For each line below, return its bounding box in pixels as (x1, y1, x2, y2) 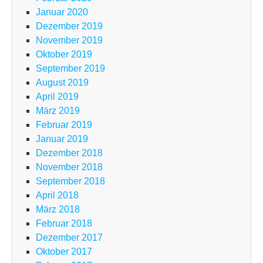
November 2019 (36, 35, 103, 46)
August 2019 (36, 77, 89, 88)
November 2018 (36, 162, 103, 173)
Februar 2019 (36, 120, 92, 130)
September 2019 (36, 63, 105, 74)
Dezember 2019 (36, 21, 103, 32)
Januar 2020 (36, 7, 88, 18)
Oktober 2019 (36, 49, 92, 60)
